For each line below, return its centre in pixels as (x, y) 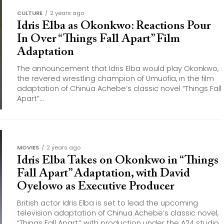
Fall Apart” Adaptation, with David (103, 173)
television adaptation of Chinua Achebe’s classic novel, (118, 213)
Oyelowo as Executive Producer (95, 186)
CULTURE (30, 13)
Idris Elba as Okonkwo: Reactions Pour (114, 26)
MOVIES (28, 147)
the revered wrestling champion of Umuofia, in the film (115, 78)
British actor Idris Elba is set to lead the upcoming (107, 203)
